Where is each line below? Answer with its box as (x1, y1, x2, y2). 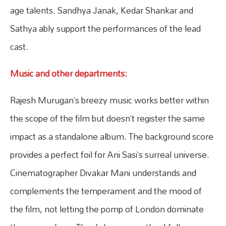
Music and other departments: (10, 64, 127, 82)
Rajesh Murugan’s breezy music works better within (10, 91, 209, 109)
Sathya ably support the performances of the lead (10, 19, 201, 37)
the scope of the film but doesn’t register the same (10, 109, 205, 127)
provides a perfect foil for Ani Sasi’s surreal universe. (10, 145, 209, 163)
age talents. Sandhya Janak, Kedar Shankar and (10, 1, 193, 19)
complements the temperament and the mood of (10, 182, 202, 200)
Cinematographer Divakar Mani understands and (10, 163, 196, 182)
